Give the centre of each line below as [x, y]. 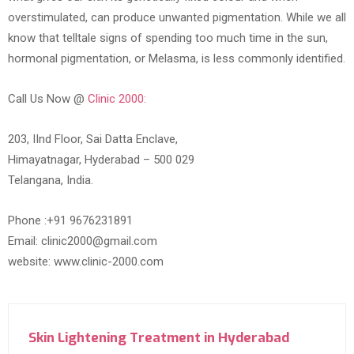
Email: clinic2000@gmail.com [83, 241]
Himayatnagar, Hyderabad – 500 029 [101, 160]
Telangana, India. [51, 181]
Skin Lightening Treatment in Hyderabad [159, 338]
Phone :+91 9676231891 [70, 221]
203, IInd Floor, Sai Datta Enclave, [93, 139]
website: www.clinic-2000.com [86, 262]
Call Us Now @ [48, 99]
